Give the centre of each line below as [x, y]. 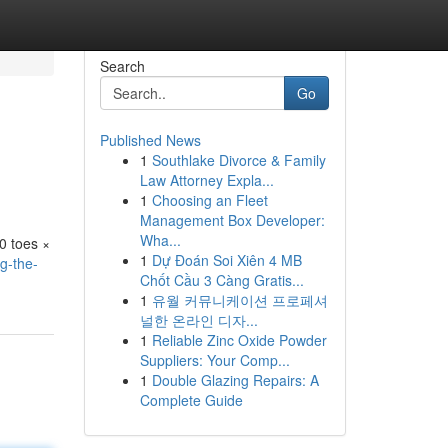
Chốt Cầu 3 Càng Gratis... [221, 280]
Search [122, 66]
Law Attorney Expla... [206, 180]
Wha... [160, 240]
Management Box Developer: [232, 220]
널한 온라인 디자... [198, 320]
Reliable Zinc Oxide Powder [239, 340]
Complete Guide [191, 400]
